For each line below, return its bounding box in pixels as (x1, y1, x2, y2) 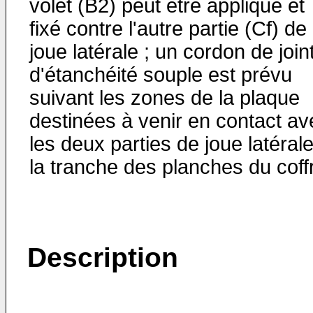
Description (27, 242, 178, 272)
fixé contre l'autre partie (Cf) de (29, 17, 307, 40)
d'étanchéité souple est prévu (29, 64, 292, 86)
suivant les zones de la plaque (29, 87, 300, 109)
